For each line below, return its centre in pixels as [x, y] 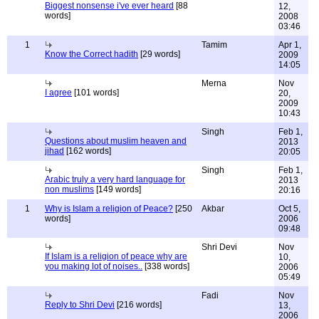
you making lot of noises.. [94, 266]
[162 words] [88, 151]
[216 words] [138, 305]
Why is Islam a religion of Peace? [109, 209]
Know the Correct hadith [91, 54]
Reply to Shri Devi [80, 305]
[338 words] [166, 266]
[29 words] [159, 54]
